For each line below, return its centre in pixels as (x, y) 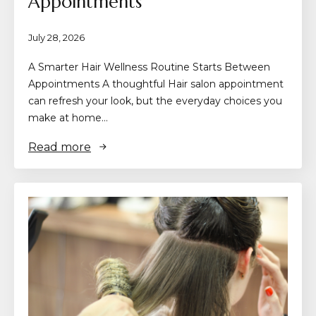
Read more (60, 147)
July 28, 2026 (56, 37)
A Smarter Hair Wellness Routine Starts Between (149, 67)
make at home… (68, 117)
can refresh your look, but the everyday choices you (155, 101)
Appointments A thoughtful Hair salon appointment (156, 84)
